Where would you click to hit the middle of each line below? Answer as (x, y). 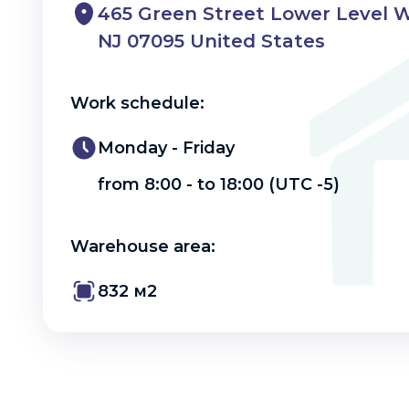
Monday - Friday (166, 148)
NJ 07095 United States (211, 42)
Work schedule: (137, 104)
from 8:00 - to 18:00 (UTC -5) (219, 185)
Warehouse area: (143, 247)
